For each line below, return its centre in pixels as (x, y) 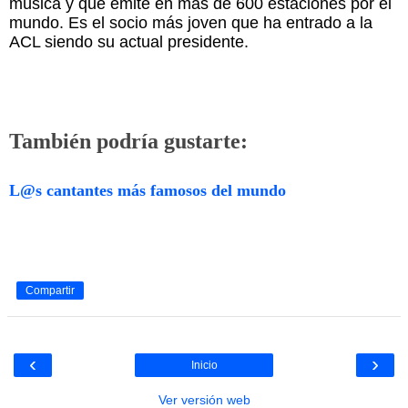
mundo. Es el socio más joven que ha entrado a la (191, 22)
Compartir (50, 290)
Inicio (204, 365)
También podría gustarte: (128, 141)
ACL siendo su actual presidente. (129, 41)
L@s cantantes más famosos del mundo (148, 190)
